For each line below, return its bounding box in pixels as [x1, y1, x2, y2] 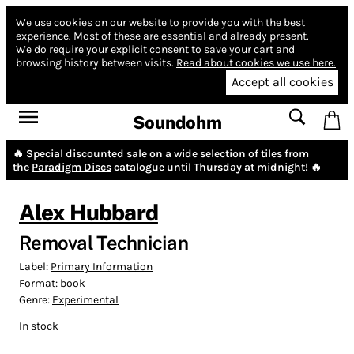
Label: [19, 259, 51, 273]
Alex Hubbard [19, 198, 158, 225]
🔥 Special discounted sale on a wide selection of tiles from [13, 146, 309, 160]
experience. [16, 29, 71, 43]
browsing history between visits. [16, 56, 174, 70]
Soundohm [132, 111, 222, 133]
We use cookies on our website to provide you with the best [16, 16, 305, 29]
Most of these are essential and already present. [73, 29, 309, 43]
